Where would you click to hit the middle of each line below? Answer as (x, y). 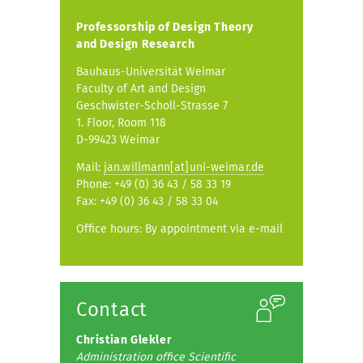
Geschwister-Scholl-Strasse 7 (152, 105)
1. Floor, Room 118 (124, 122)
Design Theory (214, 27)
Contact (112, 309)
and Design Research (136, 44)
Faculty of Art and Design (141, 88)
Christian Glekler (124, 340)
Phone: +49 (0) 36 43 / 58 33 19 (157, 184)
